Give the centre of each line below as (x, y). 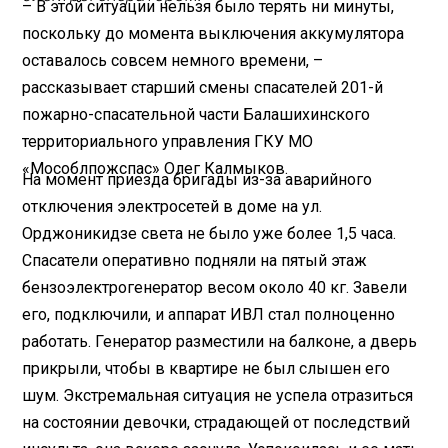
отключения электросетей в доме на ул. (172, 206)
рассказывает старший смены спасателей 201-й (203, 87)
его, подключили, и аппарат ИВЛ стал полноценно (209, 314)
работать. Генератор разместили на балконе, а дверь (220, 341)
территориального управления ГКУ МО (168, 141)
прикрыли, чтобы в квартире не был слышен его (206, 368)
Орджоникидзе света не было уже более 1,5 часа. (209, 233)
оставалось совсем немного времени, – (173, 60)
